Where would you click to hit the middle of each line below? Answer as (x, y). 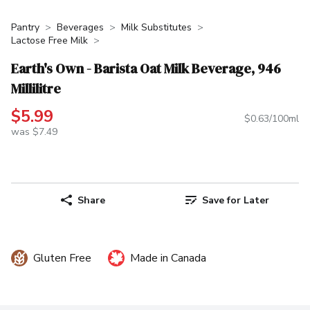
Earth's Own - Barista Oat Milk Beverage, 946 (146, 68)
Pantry (25, 27)
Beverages (80, 27)
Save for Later (235, 200)
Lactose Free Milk (49, 40)
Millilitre (36, 88)
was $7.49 (34, 132)
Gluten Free (62, 258)
